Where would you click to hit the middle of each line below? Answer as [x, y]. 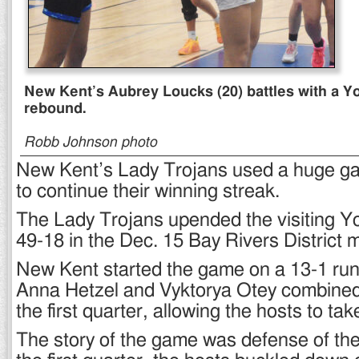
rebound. [55, 109]
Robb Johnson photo [91, 143]
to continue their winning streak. [148, 192]
